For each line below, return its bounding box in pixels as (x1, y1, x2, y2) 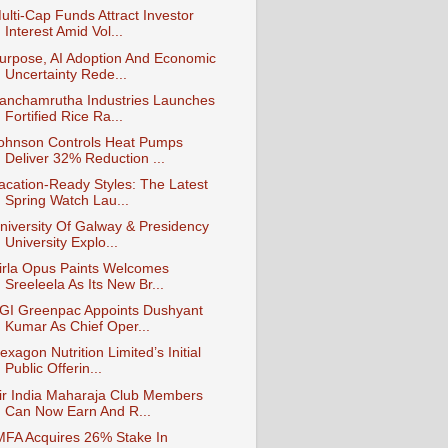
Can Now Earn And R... (4, 403, 151, 419)
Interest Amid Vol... (4, 24, 123, 40)
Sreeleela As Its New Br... (4, 277, 164, 293)
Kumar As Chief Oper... (4, 319, 150, 335)
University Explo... (4, 235, 118, 250)
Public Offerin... (4, 361, 102, 377)
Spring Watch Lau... (4, 192, 129, 208)
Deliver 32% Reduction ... (4, 150, 165, 166)
